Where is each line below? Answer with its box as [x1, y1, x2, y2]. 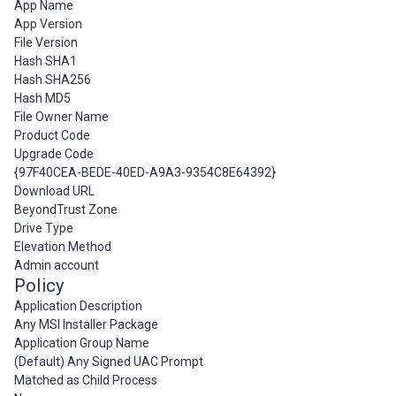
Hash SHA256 [14, 72, 91, 87]
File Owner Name [14, 110, 109, 124]
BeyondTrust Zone [14, 202, 118, 217]
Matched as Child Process [14, 373, 157, 387]
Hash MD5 [14, 91, 71, 105]
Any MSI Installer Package [14, 317, 158, 331]
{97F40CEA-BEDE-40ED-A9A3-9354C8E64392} [14, 165, 276, 179]
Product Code [14, 128, 90, 142]
